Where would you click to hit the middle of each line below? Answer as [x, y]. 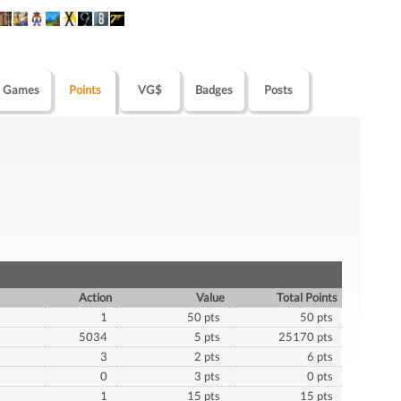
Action [95, 297]
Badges [214, 89]
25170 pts [306, 336]
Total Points [307, 297]
